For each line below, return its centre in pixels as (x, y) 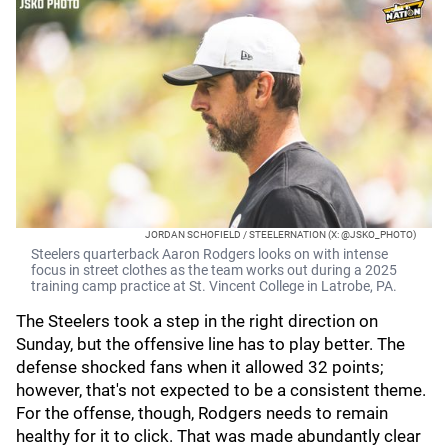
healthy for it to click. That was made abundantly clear (218, 436)
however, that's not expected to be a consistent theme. (221, 390)
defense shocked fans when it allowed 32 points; (200, 367)
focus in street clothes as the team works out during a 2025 (214, 270)
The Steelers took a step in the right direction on (197, 321)
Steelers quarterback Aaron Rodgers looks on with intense (209, 254)
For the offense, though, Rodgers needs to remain (202, 413)
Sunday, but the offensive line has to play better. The (210, 344)
